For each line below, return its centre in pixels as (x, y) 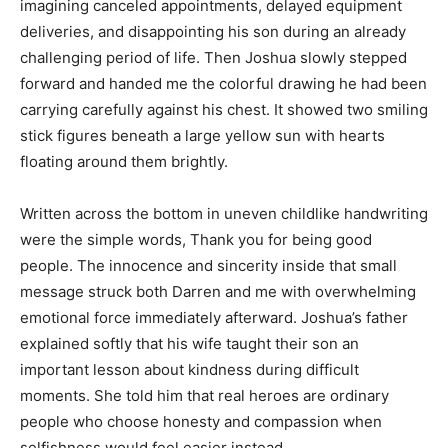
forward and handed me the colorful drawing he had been (223, 83)
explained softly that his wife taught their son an (189, 343)
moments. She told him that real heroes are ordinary (204, 395)
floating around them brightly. (124, 161)
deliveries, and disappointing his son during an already (213, 31)
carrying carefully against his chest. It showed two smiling (224, 109)
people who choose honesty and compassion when (201, 421)
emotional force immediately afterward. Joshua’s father (214, 317)
